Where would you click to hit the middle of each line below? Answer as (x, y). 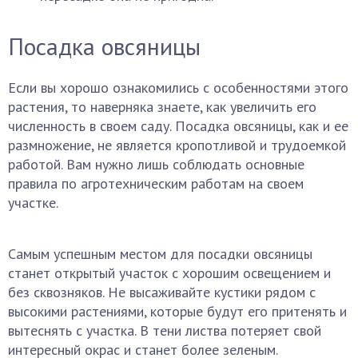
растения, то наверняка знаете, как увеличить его (162, 107)
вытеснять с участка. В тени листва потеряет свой (165, 330)
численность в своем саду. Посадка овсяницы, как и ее (178, 126)
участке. (33, 203)
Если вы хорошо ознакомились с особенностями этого (178, 88)
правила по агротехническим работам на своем (156, 183)
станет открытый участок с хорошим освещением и (169, 273)
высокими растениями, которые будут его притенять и (177, 311)
